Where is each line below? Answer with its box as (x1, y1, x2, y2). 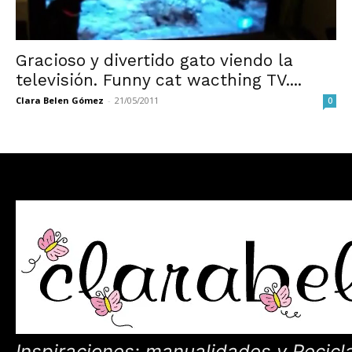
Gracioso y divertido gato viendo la (16, 49, 293, 70)
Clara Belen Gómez (16, 93, 104, 106)
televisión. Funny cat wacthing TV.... (16, 69, 302, 90)
